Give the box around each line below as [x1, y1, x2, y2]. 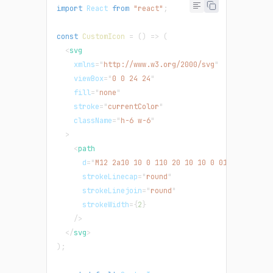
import [57, 3, 82, 13]
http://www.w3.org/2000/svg [104, 59, 214, 69]
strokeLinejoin [82, 185, 142, 196]
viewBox [74, 73, 104, 83]
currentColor [108, 101, 159, 112]
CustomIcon [82, 31, 125, 41]
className [74, 115, 112, 126]
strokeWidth [82, 199, 129, 210]
